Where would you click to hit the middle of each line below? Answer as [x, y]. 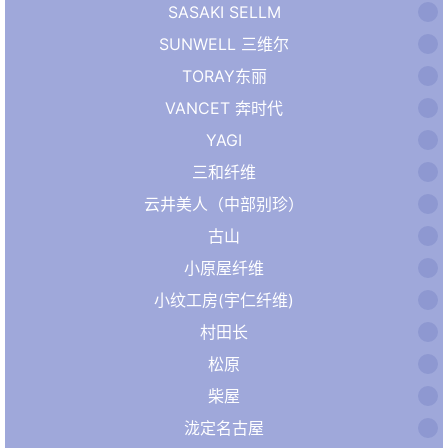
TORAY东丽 [224, 75]
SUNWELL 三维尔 [224, 43]
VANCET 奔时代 [224, 107]
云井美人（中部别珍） [224, 203]
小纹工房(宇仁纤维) [224, 299]
